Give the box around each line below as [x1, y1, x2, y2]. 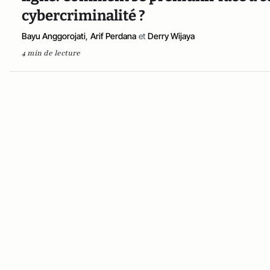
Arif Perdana [90, 31, 136, 41]
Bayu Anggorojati [22, 31, 86, 41]
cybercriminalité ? [22, 7, 145, 24]
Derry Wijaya [148, 31, 195, 41]
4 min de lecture [22, 48, 80, 58]
